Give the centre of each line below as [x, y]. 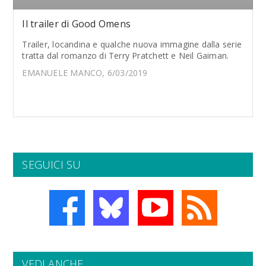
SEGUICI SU [52, 164]
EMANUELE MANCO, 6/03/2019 [85, 73]
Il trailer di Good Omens [77, 24]
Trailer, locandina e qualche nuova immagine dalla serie [132, 44]
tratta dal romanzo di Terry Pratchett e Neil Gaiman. [126, 56]
